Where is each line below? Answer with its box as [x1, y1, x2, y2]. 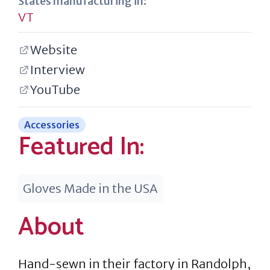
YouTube [30, 82, 80, 97]
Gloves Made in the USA [23, 181, 158, 196]
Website [30, 42, 77, 57]
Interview [30, 62, 85, 77]
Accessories [24, 119, 80, 131]
